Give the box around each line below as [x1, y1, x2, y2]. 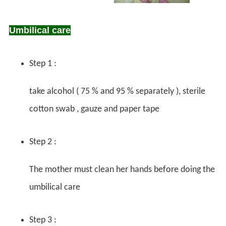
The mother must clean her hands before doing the [29, 164, 215, 175]
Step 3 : [29, 215, 56, 225]
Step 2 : [29, 137, 56, 147]
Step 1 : [29, 59, 56, 69]
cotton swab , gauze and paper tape [29, 104, 159, 114]
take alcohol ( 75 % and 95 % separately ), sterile [29, 86, 205, 96]
